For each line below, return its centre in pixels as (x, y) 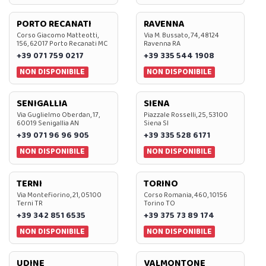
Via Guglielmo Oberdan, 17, (58, 115)
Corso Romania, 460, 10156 (185, 195)
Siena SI (156, 123)
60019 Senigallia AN (48, 123)
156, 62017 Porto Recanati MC (62, 44)
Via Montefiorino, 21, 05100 (59, 195)
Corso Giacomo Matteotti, (58, 36)
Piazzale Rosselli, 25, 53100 (186, 115)
